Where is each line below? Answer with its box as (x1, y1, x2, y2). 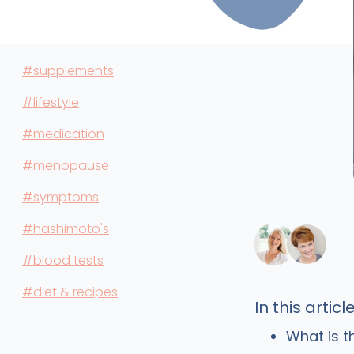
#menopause (22, 156, 109, 175)
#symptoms (22, 188, 99, 206)
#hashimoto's (22, 220, 109, 238)
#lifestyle (22, 93, 79, 111)
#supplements (22, 62, 114, 80)
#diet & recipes (22, 283, 118, 301)
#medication (22, 125, 104, 143)
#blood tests (22, 251, 104, 269)
